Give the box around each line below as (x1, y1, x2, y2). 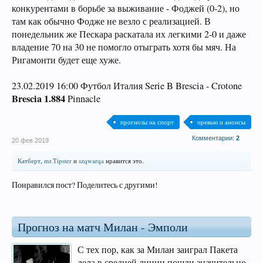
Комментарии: (192, 134, 236, 141)
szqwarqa (79, 156, 104, 165)
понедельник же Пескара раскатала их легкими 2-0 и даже (12, 28, 246, 41)
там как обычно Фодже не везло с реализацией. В (12, 15, 211, 28)
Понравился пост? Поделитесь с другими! (12, 180, 158, 190)
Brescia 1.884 (12, 92, 65, 106)
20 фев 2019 (12, 137, 49, 144)
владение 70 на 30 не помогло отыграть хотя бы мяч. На (12, 41, 236, 53)
